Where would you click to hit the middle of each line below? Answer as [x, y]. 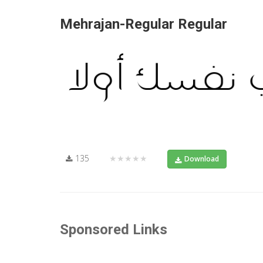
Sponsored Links [114, 229]
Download [202, 159]
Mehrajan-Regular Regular [144, 24]
